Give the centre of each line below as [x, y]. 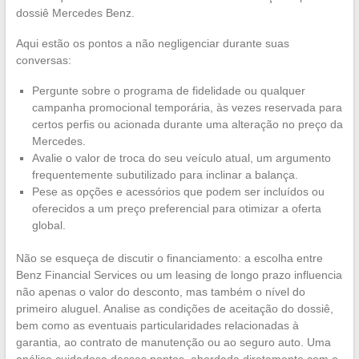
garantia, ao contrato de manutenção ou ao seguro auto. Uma [173, 342]
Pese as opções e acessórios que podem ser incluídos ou [178, 191]
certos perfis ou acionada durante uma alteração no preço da [187, 124]
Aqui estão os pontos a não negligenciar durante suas [152, 43]
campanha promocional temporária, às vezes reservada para [187, 107]
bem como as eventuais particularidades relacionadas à [157, 325]
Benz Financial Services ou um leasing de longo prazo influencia [179, 274]
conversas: [43, 60]
